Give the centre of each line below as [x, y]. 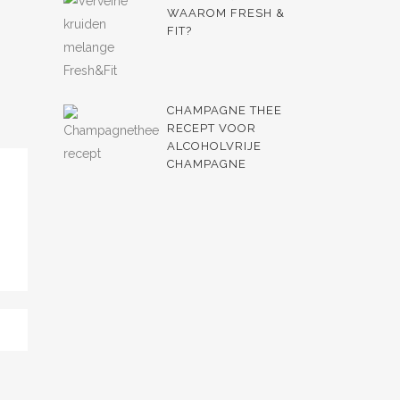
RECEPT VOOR [212, 128]
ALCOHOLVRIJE [214, 146]
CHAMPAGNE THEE [225, 110]
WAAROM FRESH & [226, 13]
